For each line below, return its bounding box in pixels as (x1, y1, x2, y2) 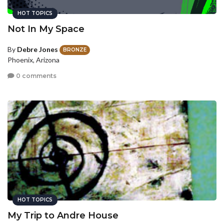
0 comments (14, 71, 56, 79)
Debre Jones (17, 45, 58, 53)
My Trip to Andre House (7, 210, 118, 221)
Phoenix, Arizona (7, 55, 59, 64)
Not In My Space (7, 23, 84, 34)
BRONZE (63, 46, 86, 53)
